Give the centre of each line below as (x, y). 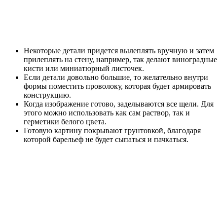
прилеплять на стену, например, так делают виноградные (120, 59)
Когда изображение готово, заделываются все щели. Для (119, 104)
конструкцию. (47, 95)
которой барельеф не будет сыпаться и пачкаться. (106, 139)
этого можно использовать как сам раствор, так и (107, 112)
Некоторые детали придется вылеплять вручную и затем (119, 50)
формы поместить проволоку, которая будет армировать (117, 86)
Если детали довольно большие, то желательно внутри (116, 77)
